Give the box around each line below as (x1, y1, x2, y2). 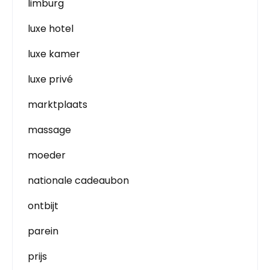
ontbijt (28, 199, 58, 213)
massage (28, 123, 71, 137)
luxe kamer (28, 47, 80, 61)
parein (28, 224, 58, 238)
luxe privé (28, 72, 73, 86)
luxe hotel (28, 22, 74, 36)
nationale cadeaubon (28, 174, 129, 187)
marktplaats (28, 98, 87, 111)
